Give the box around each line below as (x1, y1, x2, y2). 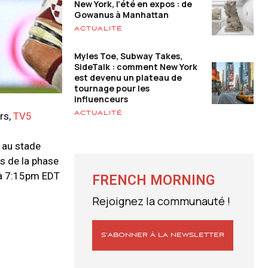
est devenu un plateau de (74, 72, 182, 84)
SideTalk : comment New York (74, 61, 197, 73)
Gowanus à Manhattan (74, 8, 169, 20)
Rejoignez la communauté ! (92, 194, 230, 209)
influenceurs (74, 93, 128, 105)
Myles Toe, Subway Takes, (74, 50, 182, 62)
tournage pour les (74, 83, 150, 95)
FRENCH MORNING (92, 172, 215, 189)
